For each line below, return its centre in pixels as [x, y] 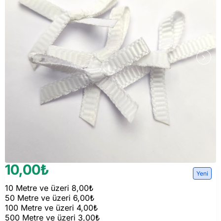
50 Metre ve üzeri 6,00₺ [50, 198]
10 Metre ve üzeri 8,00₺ [49, 188]
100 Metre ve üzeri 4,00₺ [52, 208]
